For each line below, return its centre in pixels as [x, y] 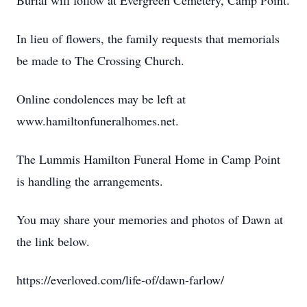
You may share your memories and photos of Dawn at [150, 219]
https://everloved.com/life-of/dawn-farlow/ [120, 280]
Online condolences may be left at [101, 99]
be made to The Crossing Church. [100, 60]
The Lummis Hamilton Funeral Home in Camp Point [148, 159]
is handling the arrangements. [90, 181]
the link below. [53, 241]
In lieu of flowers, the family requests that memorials [148, 38]
